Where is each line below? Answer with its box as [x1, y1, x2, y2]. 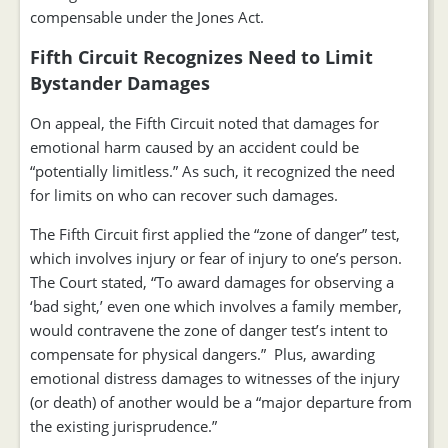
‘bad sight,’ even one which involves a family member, [30, 295, 402, 316]
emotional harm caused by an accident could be [30, 136, 359, 157]
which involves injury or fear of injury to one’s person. [30, 247, 406, 268]
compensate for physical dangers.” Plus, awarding [30, 343, 375, 364]
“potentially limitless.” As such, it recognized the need [30, 160, 395, 181]
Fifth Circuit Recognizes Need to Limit [30, 44, 373, 69]
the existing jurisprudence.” [30, 415, 217, 436]
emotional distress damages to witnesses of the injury [30, 367, 400, 388]
